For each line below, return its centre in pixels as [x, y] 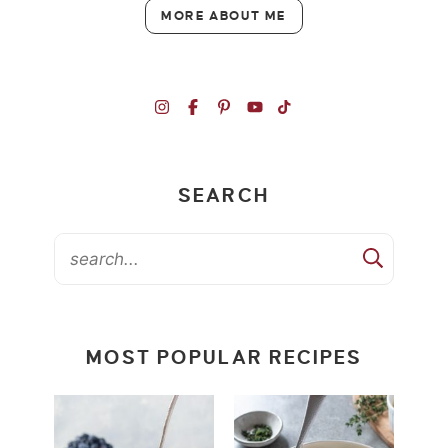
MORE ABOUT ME [224, 16]
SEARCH [224, 196]
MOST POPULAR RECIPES [224, 358]
